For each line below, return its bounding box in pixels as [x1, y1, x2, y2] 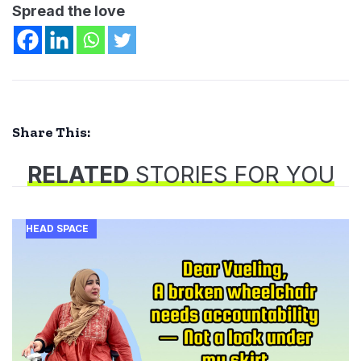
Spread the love [12, 2, 125, 20]
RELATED [27, 160, 129, 189]
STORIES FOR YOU [128, 160, 334, 189]
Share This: [12, 123, 90, 142]
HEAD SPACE [25, 222, 89, 234]
